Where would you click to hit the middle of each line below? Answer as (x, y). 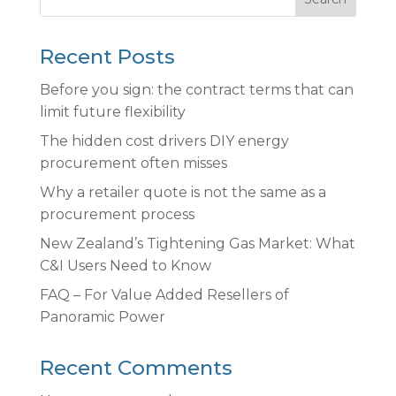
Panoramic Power (102, 316)
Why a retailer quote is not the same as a (183, 192)
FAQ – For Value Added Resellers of (164, 294)
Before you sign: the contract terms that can (196, 89)
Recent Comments (136, 367)
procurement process (117, 214)
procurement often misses (133, 163)
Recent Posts (107, 56)
